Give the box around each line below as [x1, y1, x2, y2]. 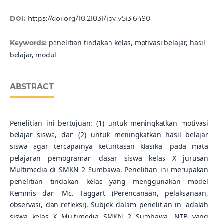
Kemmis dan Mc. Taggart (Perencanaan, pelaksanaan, [9, 188, 209, 198]
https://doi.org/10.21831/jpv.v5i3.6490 [27, 14, 150, 23]
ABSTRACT [9, 82, 54, 91]
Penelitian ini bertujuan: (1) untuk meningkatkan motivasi [9, 118, 209, 128]
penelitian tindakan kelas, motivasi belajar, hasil [48, 38, 205, 48]
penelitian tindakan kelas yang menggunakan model [9, 177, 209, 186]
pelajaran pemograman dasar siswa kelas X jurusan [9, 153, 209, 163]
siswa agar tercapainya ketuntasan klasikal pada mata [9, 142, 209, 151]
